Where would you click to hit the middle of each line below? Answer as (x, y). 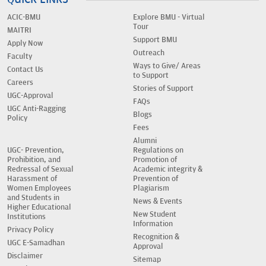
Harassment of (32, 179)
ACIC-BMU (24, 18)
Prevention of (156, 179)
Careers (20, 83)
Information (153, 224)
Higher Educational (39, 208)
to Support (151, 76)
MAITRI (19, 31)
